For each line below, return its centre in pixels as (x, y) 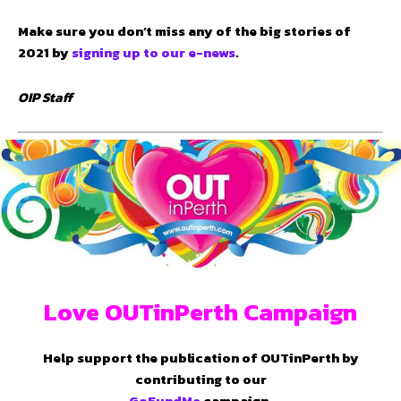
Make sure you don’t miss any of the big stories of (184, 30)
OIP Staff (45, 97)
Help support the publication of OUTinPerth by (200, 358)
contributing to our (200, 380)
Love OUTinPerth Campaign (200, 312)
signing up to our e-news (154, 52)
